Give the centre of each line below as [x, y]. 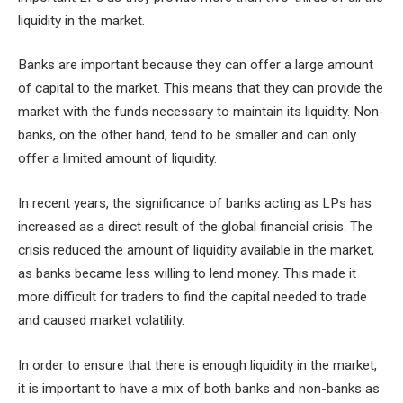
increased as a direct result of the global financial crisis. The [195, 227]
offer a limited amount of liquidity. [117, 159]
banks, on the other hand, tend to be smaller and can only [187, 135]
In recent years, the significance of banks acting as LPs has [195, 204]
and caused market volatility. [101, 321]
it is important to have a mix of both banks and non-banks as [199, 388]
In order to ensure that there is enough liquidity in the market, [197, 365]
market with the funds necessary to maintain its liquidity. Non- [201, 112]
